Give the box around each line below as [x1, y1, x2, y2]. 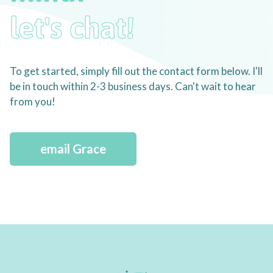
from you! [10, 95, 55, 108]
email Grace [40, 141, 106, 157]
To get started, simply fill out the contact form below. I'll [10, 65, 263, 78]
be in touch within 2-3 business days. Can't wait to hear [10, 80, 256, 93]
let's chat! [10, 11, 135, 45]
